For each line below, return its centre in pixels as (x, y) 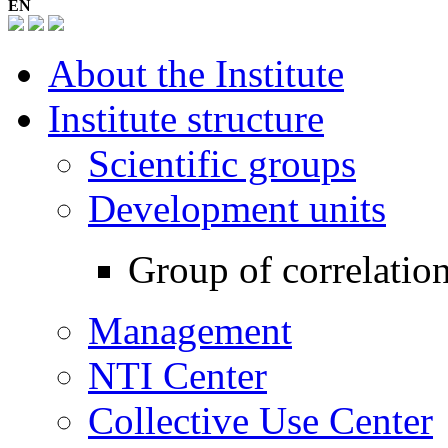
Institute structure (186, 118)
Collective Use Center (260, 420)
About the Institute (196, 73)
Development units (237, 208)
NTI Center (177, 375)
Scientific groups (222, 163)
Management (190, 330)
